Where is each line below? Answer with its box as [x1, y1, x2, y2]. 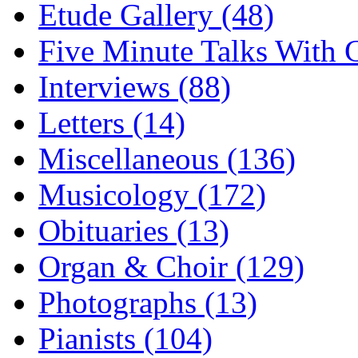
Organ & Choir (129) [38, 249, 304, 284]
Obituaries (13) [38, 213, 229, 248]
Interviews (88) [38, 69, 231, 104]
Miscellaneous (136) [38, 141, 296, 176]
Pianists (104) [38, 320, 213, 356]
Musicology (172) [38, 177, 266, 212]
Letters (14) [38, 105, 185, 140]
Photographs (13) [38, 284, 257, 320]
